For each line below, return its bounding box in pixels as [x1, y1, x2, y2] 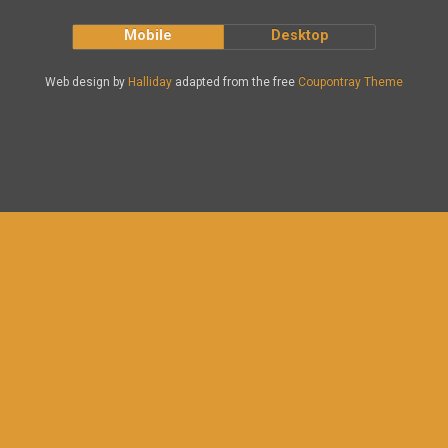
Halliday [128, 75, 172, 89]
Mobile [124, 27, 173, 44]
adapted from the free [172, 75, 298, 89]
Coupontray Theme [298, 75, 403, 89]
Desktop [270, 27, 329, 44]
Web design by [45, 75, 128, 89]
